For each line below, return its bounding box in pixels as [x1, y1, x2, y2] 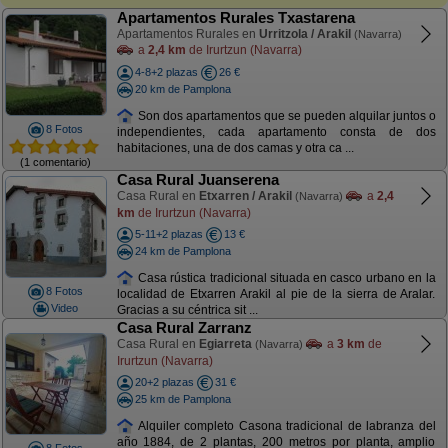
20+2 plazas [134, 376, 194, 388]
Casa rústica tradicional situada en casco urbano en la [134, 270, 436, 285]
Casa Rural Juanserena [116, 171, 279, 188]
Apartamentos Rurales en [116, 27, 259, 41]
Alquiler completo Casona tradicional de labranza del [134, 418, 436, 433]
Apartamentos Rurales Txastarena [116, 9, 355, 26]
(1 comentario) [20, 155, 91, 168]
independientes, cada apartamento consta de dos [116, 125, 436, 140]
